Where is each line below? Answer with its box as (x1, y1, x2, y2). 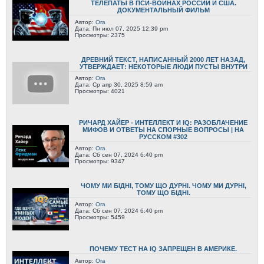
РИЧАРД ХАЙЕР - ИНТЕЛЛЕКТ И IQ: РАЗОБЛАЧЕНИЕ (79, 118, 247, 126)
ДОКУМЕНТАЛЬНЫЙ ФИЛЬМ (117, 6, 210, 14)
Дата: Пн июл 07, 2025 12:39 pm (75, 25, 168, 32)
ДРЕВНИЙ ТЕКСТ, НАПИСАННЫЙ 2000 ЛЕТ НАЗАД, (81, 55, 245, 63)
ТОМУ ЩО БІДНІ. (136, 189, 190, 196)
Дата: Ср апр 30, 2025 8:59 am (75, 81, 163, 88)
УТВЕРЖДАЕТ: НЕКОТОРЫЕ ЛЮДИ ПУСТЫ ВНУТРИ (79, 62, 247, 70)
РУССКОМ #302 (139, 133, 187, 140)
